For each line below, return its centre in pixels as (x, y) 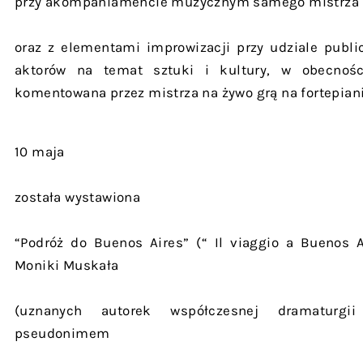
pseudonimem (62, 333)
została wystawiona (78, 197)
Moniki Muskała (67, 265)
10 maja (40, 152)
